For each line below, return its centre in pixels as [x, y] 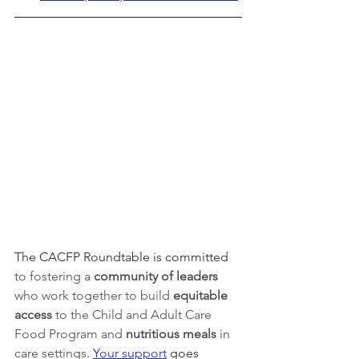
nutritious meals [171, 333]
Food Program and [70, 333]
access [35, 314]
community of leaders [157, 276]
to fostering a [54, 276]
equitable [202, 295]
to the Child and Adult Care [135, 314]
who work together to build [94, 295]
